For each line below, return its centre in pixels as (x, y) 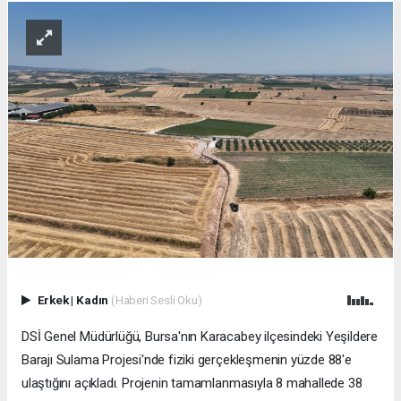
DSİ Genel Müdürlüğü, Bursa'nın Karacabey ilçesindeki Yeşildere (200, 337)
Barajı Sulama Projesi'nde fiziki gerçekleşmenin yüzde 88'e (187, 360)
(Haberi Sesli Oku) (156, 300)
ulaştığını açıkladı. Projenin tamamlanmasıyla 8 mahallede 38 (192, 384)
